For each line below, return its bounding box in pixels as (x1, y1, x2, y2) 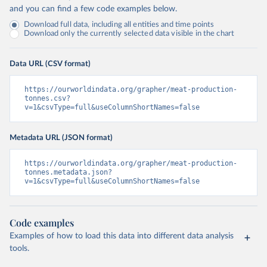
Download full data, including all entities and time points (24, 21, 215, 29)
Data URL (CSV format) (10, 60, 91, 69)
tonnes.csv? (24, 94, 70, 103)
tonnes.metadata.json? (24, 168, 112, 177)
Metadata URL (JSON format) (10, 133, 113, 142)
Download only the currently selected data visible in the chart (24, 30, 235, 38)
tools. (10, 244, 29, 253)
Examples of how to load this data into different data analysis (10, 232, 234, 241)
